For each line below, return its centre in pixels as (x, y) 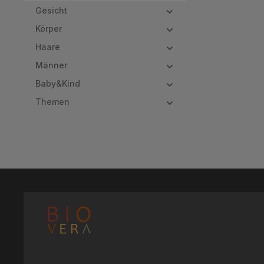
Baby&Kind (58, 83)
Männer (51, 65)
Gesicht (51, 10)
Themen (52, 102)
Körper (49, 29)
